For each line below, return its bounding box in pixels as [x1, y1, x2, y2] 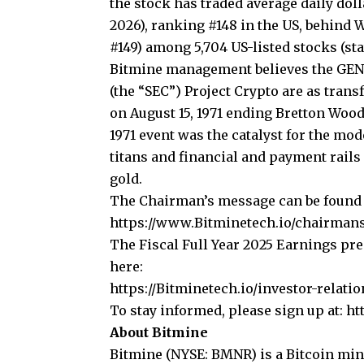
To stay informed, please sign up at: [110, 301, 347, 318]
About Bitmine [110, 323, 209, 340]
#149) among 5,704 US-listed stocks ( [110, 38, 345, 55]
